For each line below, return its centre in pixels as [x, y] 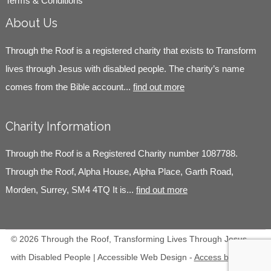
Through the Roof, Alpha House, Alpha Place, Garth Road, [119, 171]
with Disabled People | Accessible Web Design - [102, 257]
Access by [213, 257]
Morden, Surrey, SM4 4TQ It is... [70, 189]
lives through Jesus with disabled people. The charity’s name [125, 68]
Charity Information [58, 126]
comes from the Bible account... [69, 87]
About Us [31, 23]
